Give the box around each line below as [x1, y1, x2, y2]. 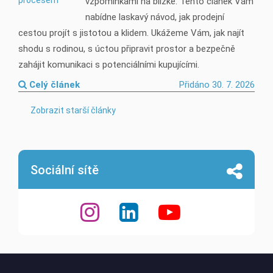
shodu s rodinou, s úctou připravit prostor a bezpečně [18, 43, 235, 54]
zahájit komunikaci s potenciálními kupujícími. [18, 59, 199, 70]
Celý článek [27, 79, 80, 90]
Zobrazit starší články [30, 105, 116, 115]
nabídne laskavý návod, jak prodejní [85, 12, 224, 23]
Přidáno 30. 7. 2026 [179, 79, 255, 90]
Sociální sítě [30, 163, 99, 177]
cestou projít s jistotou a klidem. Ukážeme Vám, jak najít [18, 27, 244, 38]
